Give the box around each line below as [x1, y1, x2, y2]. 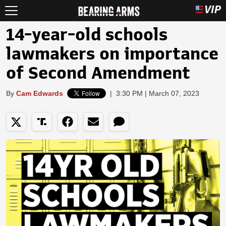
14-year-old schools [6, 26, 167, 43]
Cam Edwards [16, 89, 63, 97]
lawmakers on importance [6, 45, 218, 63]
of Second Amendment [6, 65, 190, 82]
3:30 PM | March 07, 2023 [116, 89, 199, 97]
